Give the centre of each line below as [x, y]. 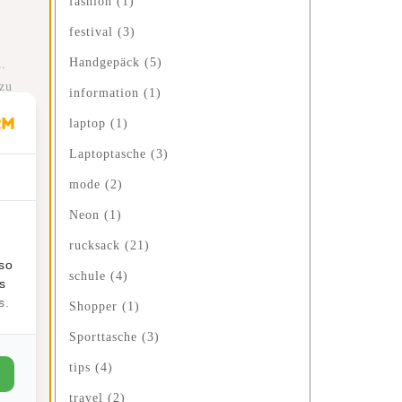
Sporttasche [105, 337]
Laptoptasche [110, 154]
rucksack [97, 245]
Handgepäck [107, 62]
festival [93, 32]
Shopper [96, 306]
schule [90, 276]
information [106, 93]
